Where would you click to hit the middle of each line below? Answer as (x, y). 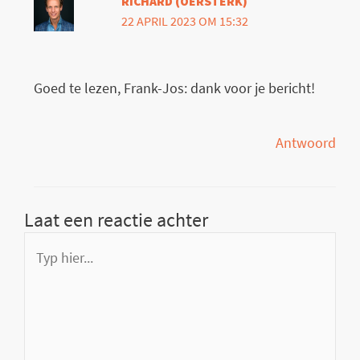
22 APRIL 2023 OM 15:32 (184, 22)
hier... (39, 274)
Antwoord (306, 142)
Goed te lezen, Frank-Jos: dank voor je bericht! (175, 88)
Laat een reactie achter (116, 219)
